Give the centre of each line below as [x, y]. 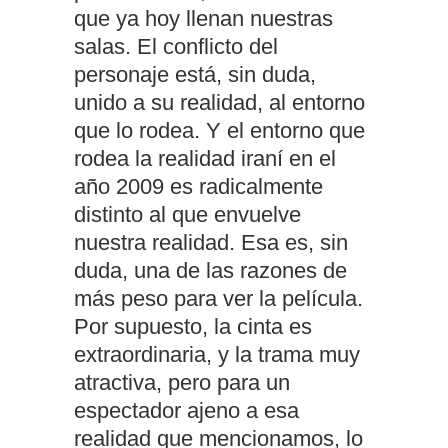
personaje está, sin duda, [195, 75]
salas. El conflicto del [176, 47]
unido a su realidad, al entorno [219, 103]
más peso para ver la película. [218, 299]
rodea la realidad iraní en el [205, 159]
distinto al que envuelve [187, 215]
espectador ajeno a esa [186, 411]
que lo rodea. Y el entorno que [219, 131]
